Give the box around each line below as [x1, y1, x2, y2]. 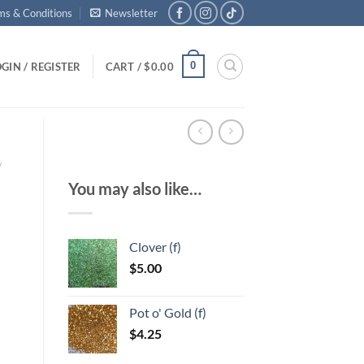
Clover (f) [128, 239, 181, 255]
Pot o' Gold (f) [128, 305, 206, 321]
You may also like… [67, 178, 201, 198]
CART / [105, 59, 145, 73]
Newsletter [105, 6, 158, 19]
